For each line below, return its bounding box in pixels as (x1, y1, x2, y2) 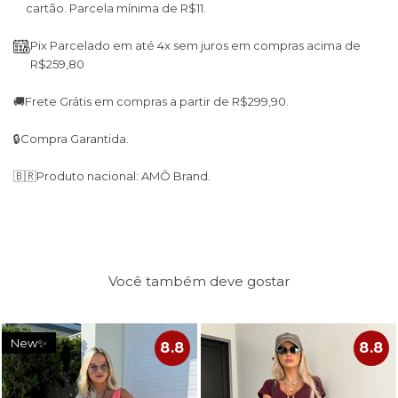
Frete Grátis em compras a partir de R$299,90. (25, 94, 289, 109)
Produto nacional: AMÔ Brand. (36, 169, 211, 184)
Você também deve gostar (108, 273, 290, 291)
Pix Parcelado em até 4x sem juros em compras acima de (30, 38, 361, 53)
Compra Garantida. (20, 131, 129, 147)
